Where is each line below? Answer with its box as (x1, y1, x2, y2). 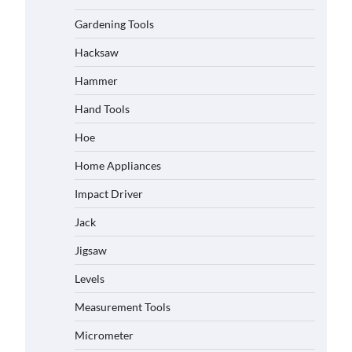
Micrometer (75, 328, 134, 342)
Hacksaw (75, 46, 119, 59)
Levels (75, 272, 104, 285)
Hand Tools (75, 102, 130, 115)
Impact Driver (75, 187, 143, 200)
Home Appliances (75, 159, 161, 172)
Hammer (75, 74, 118, 87)
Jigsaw (75, 244, 107, 257)
